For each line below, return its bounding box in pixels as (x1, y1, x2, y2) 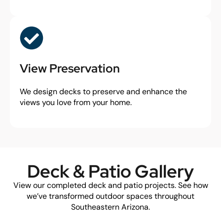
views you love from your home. (20, 97, 132, 108)
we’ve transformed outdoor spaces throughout (27, 191, 194, 201)
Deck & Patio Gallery (27, 159, 194, 183)
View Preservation (20, 61, 120, 76)
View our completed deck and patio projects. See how (13, 180, 208, 190)
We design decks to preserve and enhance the (20, 86, 187, 97)
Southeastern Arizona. (71, 202, 150, 212)
